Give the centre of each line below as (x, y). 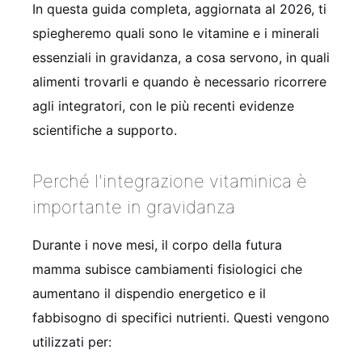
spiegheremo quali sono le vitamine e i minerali (176, 33)
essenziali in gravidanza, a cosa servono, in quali (181, 57)
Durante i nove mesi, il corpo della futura (157, 244)
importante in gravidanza (134, 206)
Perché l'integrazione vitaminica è (170, 181)
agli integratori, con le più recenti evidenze (163, 105)
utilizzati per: (72, 341)
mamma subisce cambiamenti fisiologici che (167, 269)
